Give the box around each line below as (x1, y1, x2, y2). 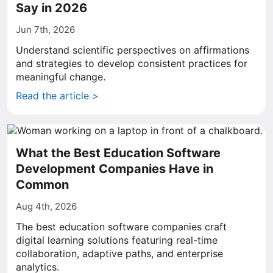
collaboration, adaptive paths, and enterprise (16, 247, 223, 260)
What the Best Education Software (16, 146, 221, 160)
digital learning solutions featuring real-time (16, 234, 218, 246)
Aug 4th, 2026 (16, 200, 77, 212)
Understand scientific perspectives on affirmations (16, 44, 249, 56)
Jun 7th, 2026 (16, 24, 75, 35)
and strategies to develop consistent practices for (16, 57, 247, 69)
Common (16, 177, 69, 192)
